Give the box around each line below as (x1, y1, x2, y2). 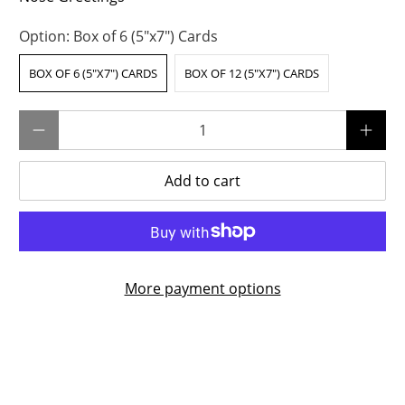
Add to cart (165, 170, 240, 191)
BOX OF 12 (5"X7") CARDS (184, 65, 320, 81)
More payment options (124, 278, 281, 298)
